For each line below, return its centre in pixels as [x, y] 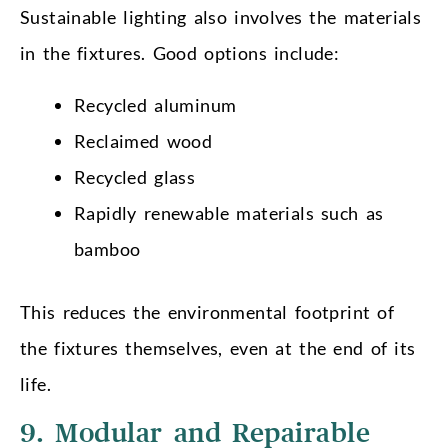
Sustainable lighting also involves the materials [221, 17]
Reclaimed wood [143, 141]
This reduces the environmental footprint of [207, 312]
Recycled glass [135, 177]
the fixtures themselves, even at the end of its [218, 348]
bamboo [107, 249]
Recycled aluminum [155, 105]
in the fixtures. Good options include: [180, 53]
